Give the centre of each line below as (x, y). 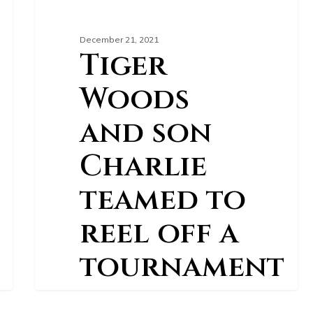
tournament (182, 268)
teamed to (162, 201)
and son (145, 133)
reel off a (159, 234)
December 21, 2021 (119, 40)
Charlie (143, 167)
